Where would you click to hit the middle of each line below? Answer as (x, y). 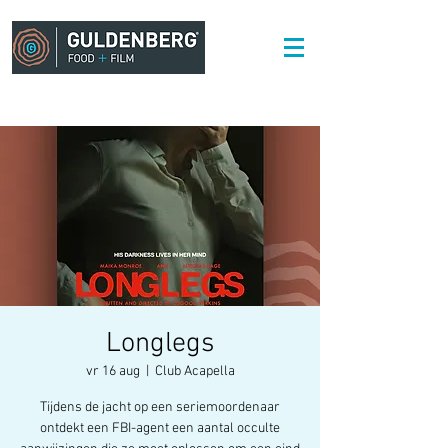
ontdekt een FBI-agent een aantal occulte (160, 428)
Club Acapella (194, 371)
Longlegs (160, 344)
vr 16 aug (112, 371)
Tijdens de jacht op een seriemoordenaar (160, 407)
